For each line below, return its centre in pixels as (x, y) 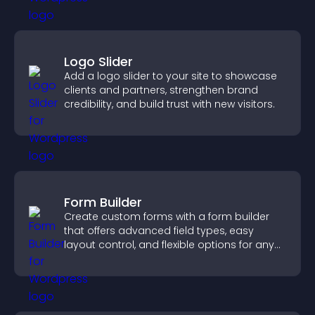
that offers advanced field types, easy (159, 231)
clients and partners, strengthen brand (161, 90)
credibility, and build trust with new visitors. (169, 104)
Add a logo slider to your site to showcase (171, 76)
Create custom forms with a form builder (167, 217)
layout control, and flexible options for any (169, 245)
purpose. (86, 259)
